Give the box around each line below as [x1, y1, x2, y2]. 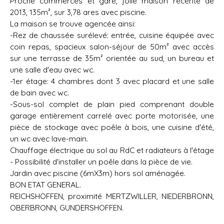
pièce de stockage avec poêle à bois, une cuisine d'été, [10, 122, 214, 132]
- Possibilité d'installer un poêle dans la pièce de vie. [10, 156, 192, 167]
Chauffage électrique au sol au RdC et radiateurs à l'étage [10, 145, 214, 155]
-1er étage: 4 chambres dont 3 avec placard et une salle [10, 76, 214, 86]
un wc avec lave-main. [10, 133, 88, 144]
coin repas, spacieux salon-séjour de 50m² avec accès [10, 41, 214, 52]
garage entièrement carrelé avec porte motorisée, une [10, 110, 214, 121]
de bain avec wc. [10, 87, 69, 98]
